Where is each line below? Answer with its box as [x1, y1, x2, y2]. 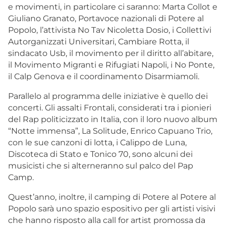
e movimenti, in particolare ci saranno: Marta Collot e [8, 2, 217, 12]
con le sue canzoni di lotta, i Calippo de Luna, [8, 137, 187, 147]
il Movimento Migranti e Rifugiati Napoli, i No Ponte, [8, 60, 214, 70]
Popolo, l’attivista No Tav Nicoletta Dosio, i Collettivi [8, 25, 211, 35]
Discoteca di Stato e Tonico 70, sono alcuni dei [8, 149, 193, 159]
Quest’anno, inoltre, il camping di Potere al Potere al [8, 192, 216, 202]
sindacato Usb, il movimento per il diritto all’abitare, [8, 48, 213, 58]
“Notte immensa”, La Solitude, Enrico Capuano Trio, [8, 126, 212, 136]
